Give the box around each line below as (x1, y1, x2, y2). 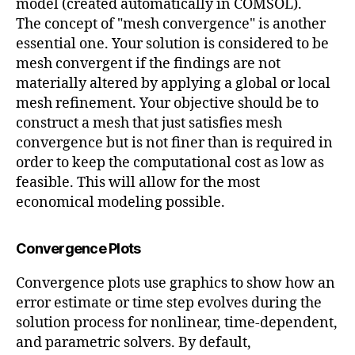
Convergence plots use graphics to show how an (16, 273, 335, 292)
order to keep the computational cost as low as (16, 153, 324, 172)
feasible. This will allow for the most (16, 173, 260, 192)
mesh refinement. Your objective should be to (16, 94, 319, 113)
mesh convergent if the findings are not (16, 54, 281, 73)
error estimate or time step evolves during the (16, 293, 322, 312)
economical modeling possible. (16, 193, 225, 212)
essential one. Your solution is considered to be (16, 34, 329, 53)
